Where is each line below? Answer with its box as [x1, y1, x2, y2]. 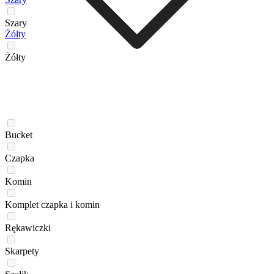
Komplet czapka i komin [5, 199, 100, 210]
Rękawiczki [5, 222, 51, 233]
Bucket [5, 129, 32, 140]
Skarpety [5, 245, 39, 256]
